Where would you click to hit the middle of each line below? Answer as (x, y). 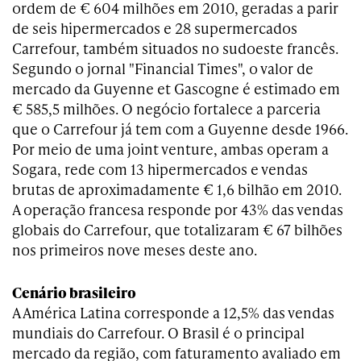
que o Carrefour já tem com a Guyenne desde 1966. (180, 129)
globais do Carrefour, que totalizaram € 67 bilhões (177, 229)
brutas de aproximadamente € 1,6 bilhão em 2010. (177, 189)
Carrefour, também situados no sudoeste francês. (175, 48)
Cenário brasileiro (74, 292)
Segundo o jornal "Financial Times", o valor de (163, 68)
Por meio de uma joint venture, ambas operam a (170, 149)
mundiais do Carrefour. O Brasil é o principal (158, 332)
